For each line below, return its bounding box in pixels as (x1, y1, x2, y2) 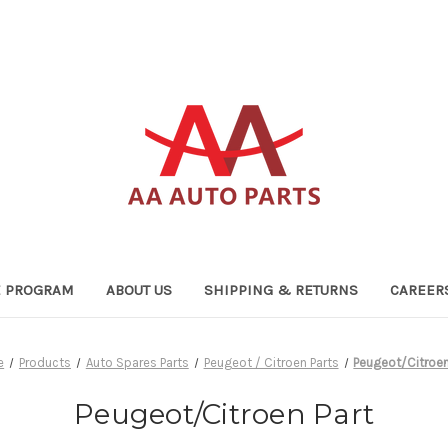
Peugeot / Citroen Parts (203, 354, 339, 370)
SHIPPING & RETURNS (203, 280, 358, 299)
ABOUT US (105, 280, 172, 299)
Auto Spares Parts (85, 354, 189, 370)
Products (18, 354, 71, 370)
